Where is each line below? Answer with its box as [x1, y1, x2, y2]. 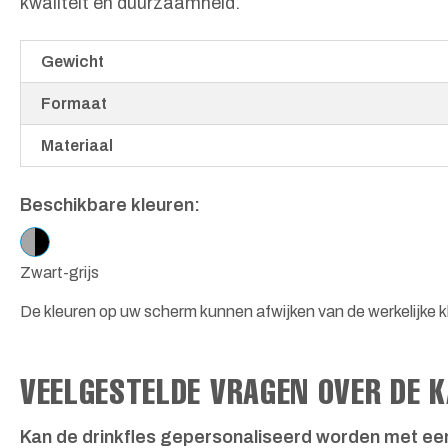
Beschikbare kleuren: [20, 194, 200, 215]
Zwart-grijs [20, 263, 99, 281]
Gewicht [41, 52, 104, 70]
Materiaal [41, 136, 113, 154]
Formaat [41, 94, 107, 112]
